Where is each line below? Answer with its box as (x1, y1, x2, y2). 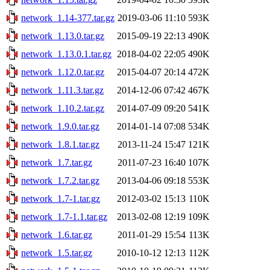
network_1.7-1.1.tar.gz (21, 211, 107, 222)
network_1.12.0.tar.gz (21, 66, 104, 77)
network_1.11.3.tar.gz (21, 84, 104, 95)
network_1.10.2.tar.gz (21, 102, 104, 113)
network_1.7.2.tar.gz (21, 175, 99, 186)
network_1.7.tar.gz (21, 157, 92, 168)
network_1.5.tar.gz (21, 247, 92, 258)
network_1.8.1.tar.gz (21, 139, 99, 149)
